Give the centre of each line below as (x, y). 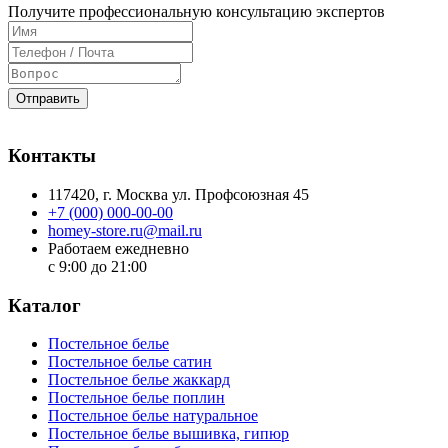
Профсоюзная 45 (252, 194)
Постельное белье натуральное (153, 416)
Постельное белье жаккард (139, 380)
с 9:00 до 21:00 (97, 266)
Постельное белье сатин (130, 362)
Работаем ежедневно (118, 248)
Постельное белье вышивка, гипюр (168, 434)
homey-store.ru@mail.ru (125, 230)
